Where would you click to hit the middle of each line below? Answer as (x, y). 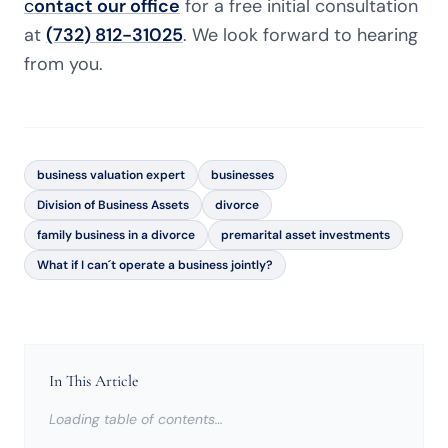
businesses (242, 175)
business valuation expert (111, 175)
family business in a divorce (116, 235)
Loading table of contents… (136, 419)
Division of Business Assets (113, 205)
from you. (63, 64)
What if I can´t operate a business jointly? (155, 265)
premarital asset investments (305, 235)
